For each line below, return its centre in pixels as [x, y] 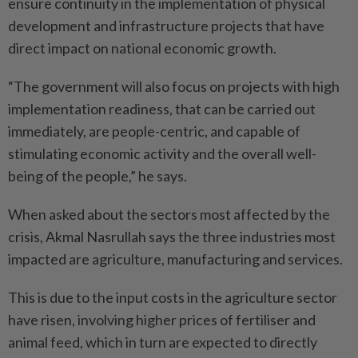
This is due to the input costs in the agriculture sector [173, 297]
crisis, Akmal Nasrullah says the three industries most [172, 237]
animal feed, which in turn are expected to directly [163, 342]
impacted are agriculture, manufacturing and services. [175, 259]
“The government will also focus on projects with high [174, 86]
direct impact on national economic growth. [142, 48]
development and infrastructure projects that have [166, 26]
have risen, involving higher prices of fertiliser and [162, 320]
